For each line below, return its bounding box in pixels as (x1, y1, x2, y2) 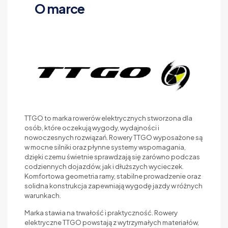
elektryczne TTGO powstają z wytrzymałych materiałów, (24, 218, 199, 226)
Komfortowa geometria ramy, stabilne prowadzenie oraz (24, 172, 201, 180)
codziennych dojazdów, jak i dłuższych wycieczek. (24, 162, 184, 170)
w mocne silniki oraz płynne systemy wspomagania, (24, 142, 186, 151)
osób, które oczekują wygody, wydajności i (24, 123, 159, 132)
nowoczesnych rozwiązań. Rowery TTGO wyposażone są (24, 133, 203, 141)
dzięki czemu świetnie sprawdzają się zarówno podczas (24, 152, 200, 161)
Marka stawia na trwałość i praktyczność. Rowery (24, 208, 178, 217)
